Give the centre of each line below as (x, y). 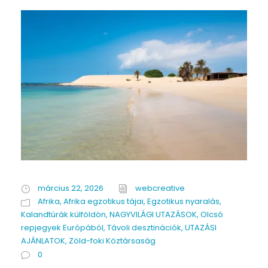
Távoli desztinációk (144, 228)
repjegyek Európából (62, 228)
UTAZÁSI (201, 228)
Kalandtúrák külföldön (63, 215)
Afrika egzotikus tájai (103, 202)
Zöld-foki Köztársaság (112, 241)
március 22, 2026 (71, 188)
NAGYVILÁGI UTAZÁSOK (153, 215)
